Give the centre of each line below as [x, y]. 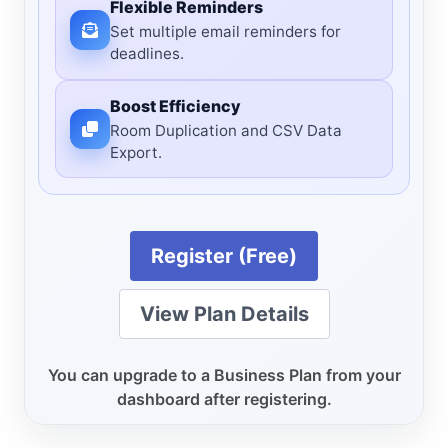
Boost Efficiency [176, 106]
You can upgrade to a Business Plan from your [224, 375]
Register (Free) [224, 256]
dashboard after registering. [224, 399]
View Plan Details [224, 314]
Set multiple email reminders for [226, 31]
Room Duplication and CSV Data [226, 130]
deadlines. [147, 53]
